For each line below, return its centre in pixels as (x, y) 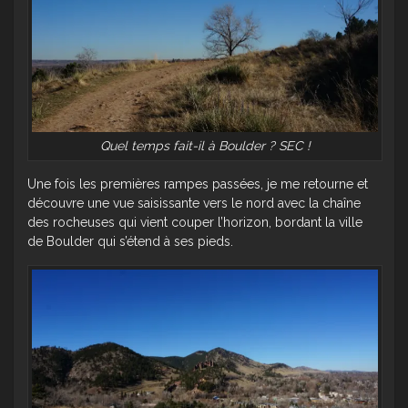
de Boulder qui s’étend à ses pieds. (130, 241)
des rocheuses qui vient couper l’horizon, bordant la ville (195, 222)
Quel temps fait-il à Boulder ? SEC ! (205, 145)
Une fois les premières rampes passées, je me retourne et (198, 184)
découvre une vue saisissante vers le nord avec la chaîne (194, 203)
